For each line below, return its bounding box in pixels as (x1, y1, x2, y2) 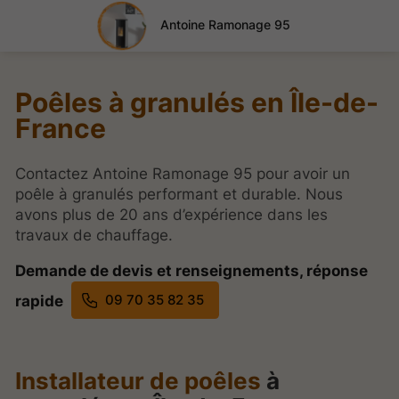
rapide (15, 292, 67, 311)
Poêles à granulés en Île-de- (15, 86, 379, 119)
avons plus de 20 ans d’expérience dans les (15, 206, 328, 224)
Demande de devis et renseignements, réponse (15, 262, 368, 281)
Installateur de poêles (15, 366, 261, 395)
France (15, 112, 106, 145)
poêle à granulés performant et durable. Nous (15, 185, 343, 204)
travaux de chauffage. (15, 226, 173, 245)
